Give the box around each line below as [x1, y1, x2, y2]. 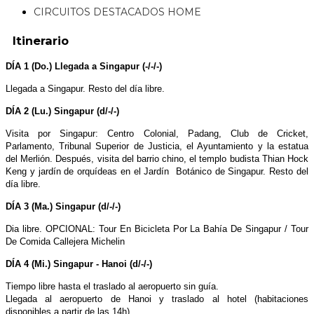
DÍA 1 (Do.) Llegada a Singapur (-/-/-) [6, 60, 162, 71]
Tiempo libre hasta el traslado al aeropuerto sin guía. [6, 280, 221, 292]
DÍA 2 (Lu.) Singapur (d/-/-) [6, 105, 119, 116]
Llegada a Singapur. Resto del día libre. [6, 83, 165, 94]
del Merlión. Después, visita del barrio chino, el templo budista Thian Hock [6, 153, 308, 164]
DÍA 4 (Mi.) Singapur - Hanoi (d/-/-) [6, 258, 152, 269]
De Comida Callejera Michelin [6, 235, 125, 247]
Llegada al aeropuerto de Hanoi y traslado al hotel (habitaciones [6, 293, 308, 304]
